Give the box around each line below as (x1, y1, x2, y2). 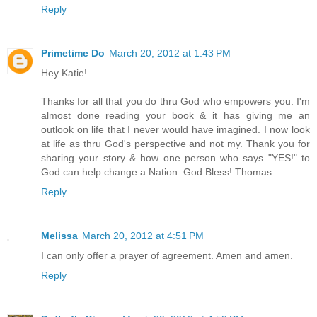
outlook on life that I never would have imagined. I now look (41, 124, 310, 136)
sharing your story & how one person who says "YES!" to (41, 152, 310, 164)
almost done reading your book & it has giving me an (41, 110, 310, 122)
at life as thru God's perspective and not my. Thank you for (41, 138, 310, 150)
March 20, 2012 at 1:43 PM (109, 47, 231, 59)
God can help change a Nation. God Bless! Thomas (41, 166, 272, 178)
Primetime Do (41, 47, 105, 59)
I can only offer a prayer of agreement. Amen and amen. (41, 250, 293, 262)
